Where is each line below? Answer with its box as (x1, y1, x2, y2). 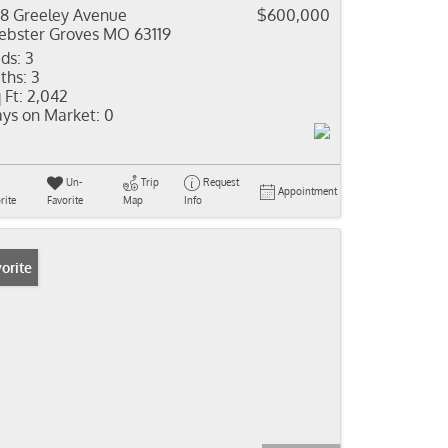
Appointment (278, 185, 337, 197)
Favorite (46, 194, 83, 206)
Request (202, 176, 239, 188)
